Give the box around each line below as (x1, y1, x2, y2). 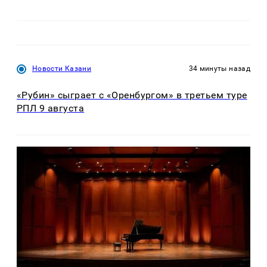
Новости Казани (32, 64, 92, 73)
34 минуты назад (188, 64, 250, 73)
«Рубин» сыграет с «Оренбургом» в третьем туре (17, 89, 247, 101)
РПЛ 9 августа (17, 102, 85, 114)
